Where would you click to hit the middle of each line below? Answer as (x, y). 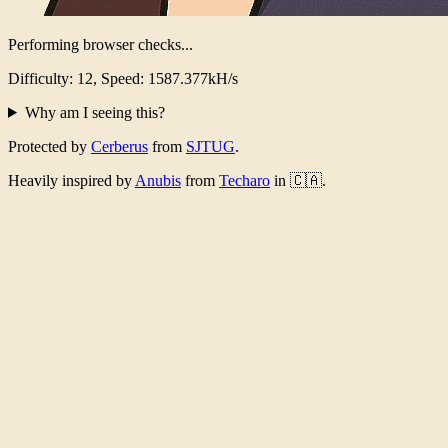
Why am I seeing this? (94, 112)
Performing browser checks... (100, 44)
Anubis (158, 180)
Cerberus (119, 146)
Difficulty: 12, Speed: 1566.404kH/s (123, 78)
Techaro (244, 180)
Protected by (49, 146)
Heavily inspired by (71, 180)
